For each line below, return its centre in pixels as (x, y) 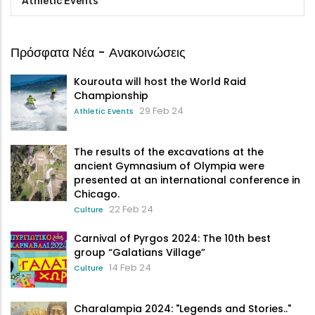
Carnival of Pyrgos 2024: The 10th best (172, 238)
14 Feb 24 (130, 267)
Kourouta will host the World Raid (160, 81)
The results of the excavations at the (169, 152)
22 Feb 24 (131, 209)
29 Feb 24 (161, 110)
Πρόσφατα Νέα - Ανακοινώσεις (98, 52)
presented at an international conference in (187, 180)
